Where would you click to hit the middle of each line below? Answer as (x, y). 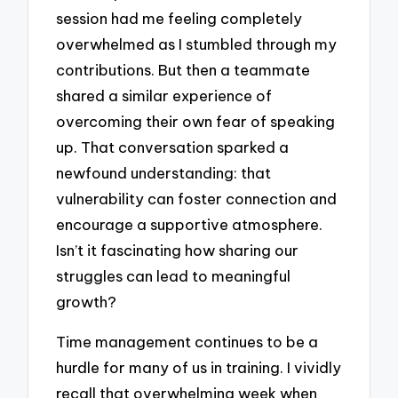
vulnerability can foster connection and (197, 199)
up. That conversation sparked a (173, 147)
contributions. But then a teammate (183, 70)
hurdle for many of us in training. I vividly (199, 367)
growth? (87, 302)
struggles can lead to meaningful (174, 276)
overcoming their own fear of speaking (196, 122)
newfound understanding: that (164, 173)
